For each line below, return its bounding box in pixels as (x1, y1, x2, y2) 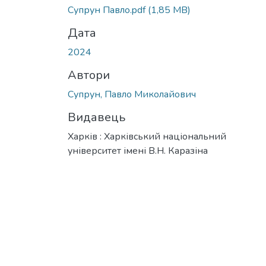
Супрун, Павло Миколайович (68, 87, 196, 101)
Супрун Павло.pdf (68, 3, 148, 17)
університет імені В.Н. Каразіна (68, 144, 208, 157)
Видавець (68, 109, 125, 125)
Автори (68, 66, 110, 83)
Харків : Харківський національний (68, 129, 226, 143)
